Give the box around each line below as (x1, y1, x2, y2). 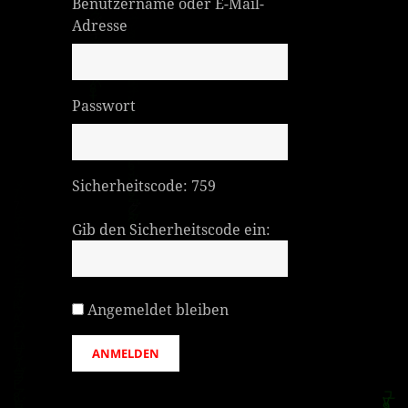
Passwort (72, 95, 137, 116)
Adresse (72, 15, 128, 36)
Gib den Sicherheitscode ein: (72, 219, 271, 240)
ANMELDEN (92, 344, 160, 362)
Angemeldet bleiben (87, 299, 229, 320)
